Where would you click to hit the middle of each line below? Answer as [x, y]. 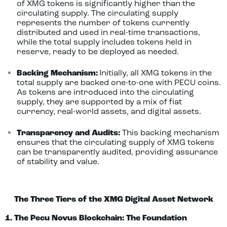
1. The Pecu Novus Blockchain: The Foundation [96, 218]
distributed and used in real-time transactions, [108, 33]
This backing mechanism [169, 133]
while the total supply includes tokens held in [104, 43]
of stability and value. [58, 162]
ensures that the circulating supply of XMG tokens [115, 143]
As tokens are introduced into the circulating [105, 93]
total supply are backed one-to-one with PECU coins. [119, 83]
